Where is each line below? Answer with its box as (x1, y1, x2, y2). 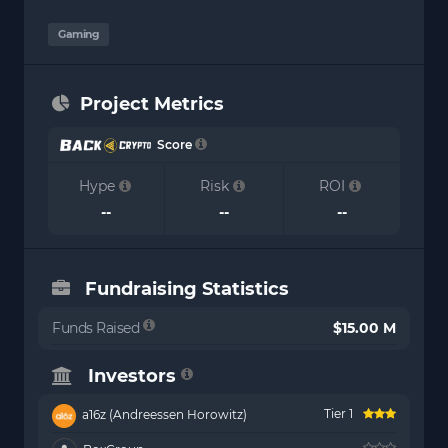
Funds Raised (52, 319, 143, 337)
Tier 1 (324, 406, 353, 421)
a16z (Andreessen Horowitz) (79, 407, 247, 423)
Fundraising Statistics (85, 278, 289, 300)
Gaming (58, 28, 99, 41)
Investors (88, 365, 176, 387)
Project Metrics (80, 93, 224, 115)
